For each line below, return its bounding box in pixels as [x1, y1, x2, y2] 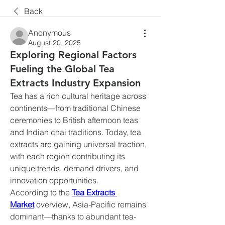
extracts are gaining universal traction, [10, 139, 147, 149]
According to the [10, 187, 72, 197]
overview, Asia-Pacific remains [34, 199, 146, 209]
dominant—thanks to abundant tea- [10, 211, 136, 221]
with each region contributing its [10, 151, 125, 161]
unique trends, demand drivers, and [10, 163, 139, 173]
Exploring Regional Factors [10, 49, 137, 61]
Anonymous [28, 28, 71, 38]
